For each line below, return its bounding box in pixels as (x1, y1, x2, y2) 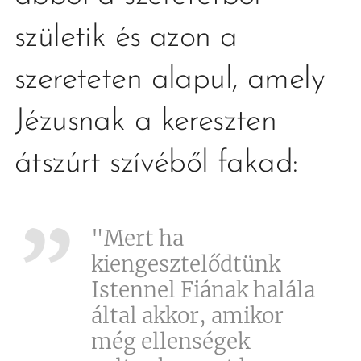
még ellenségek (91, 328, 250, 355)
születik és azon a (15, 23, 238, 54)
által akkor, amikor (91, 302, 284, 329)
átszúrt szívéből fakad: (15, 148, 307, 180)
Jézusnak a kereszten (15, 106, 277, 138)
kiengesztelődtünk (91, 251, 280, 277)
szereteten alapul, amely (15, 64, 325, 96)
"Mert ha (91, 225, 184, 251)
